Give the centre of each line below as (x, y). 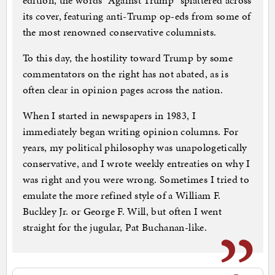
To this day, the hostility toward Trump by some (127, 58)
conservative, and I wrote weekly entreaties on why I (136, 164)
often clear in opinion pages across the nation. (122, 90)
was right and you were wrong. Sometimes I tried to (136, 180)
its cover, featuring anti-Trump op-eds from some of (137, 16)
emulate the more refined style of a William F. (122, 196)
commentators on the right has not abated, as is (125, 74)
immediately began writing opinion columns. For (130, 132)
